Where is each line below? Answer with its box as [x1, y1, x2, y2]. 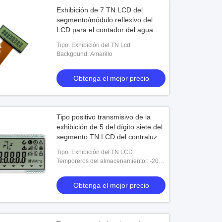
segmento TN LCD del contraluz [56, 133, 158, 141]
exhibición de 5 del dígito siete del [56, 123, 163, 131]
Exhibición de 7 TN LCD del [56, 6, 143, 14]
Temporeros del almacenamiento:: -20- [56, 158, 161, 165]
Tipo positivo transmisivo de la [56, 113, 151, 121]
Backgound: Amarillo [56, 51, 113, 57]
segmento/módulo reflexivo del [56, 16, 153, 24]
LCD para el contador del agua [56, 26, 154, 34]
